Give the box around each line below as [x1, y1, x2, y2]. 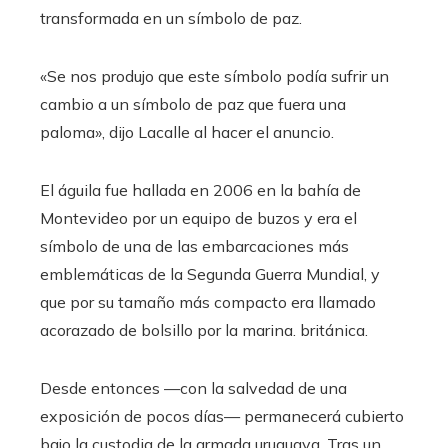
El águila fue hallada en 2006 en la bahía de [40, 179, 361, 200]
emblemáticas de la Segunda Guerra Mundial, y [40, 263, 380, 284]
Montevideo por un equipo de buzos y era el [40, 207, 357, 228]
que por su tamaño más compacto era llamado [40, 291, 376, 312]
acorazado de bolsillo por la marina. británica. [40, 319, 368, 340]
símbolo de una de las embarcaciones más [40, 235, 349, 256]
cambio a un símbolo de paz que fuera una [40, 93, 346, 114]
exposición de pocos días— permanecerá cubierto [40, 405, 404, 426]
